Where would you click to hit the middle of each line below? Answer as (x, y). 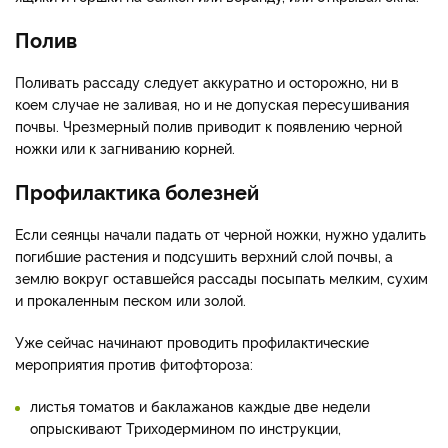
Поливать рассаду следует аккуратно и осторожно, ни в (207, 82)
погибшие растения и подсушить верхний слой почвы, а (204, 256)
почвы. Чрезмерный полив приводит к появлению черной (208, 126)
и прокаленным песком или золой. (130, 300)
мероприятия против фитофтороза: (134, 364)
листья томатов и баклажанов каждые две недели (200, 406)
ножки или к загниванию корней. (125, 148)
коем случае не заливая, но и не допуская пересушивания (212, 104)
